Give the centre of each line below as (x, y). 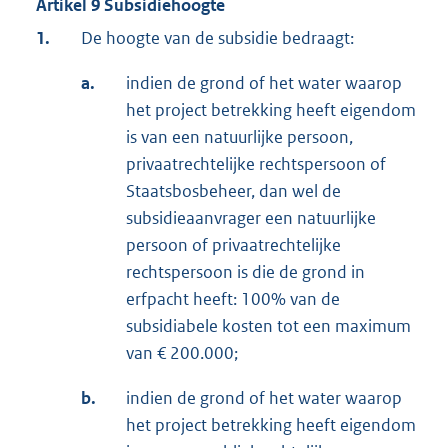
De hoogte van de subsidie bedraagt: (217, 38)
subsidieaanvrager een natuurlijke (251, 218)
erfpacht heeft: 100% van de (233, 299)
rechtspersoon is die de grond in (245, 272)
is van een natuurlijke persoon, (239, 137)
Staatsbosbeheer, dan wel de (233, 191)
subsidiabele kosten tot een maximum (268, 326)
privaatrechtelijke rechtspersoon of (256, 164)
